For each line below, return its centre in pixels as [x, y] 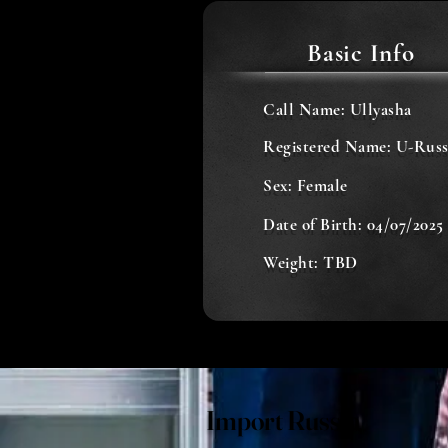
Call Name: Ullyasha [337, 109]
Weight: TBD [310, 262]
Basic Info [361, 53]
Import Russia [283, 420]
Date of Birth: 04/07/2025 [353, 224]
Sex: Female [305, 185]
